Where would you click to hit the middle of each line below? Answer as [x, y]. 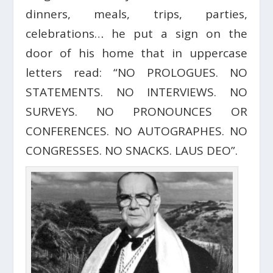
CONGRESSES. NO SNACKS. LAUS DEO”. [132, 151]
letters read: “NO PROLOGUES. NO [136, 73]
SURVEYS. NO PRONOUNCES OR [136, 112]
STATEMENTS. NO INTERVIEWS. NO [136, 92]
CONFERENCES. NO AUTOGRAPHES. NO [136, 131]
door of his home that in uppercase [136, 53]
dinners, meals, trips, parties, [136, 14]
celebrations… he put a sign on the [136, 34]
